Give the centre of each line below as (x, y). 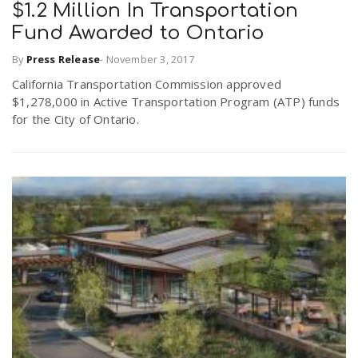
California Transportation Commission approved (147, 84)
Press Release (63, 59)
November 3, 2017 (150, 59)
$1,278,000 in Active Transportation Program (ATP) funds (176, 101)
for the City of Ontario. (77, 119)
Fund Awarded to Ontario (138, 34)
